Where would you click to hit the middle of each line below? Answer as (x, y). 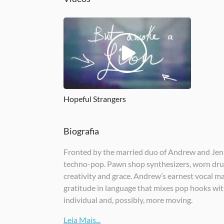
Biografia (81, 131)
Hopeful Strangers (95, 98)
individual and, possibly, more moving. (128, 199)
